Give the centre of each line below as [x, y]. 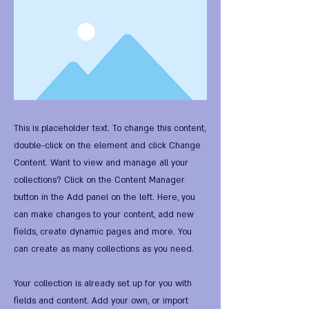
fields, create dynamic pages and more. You [103, 232]
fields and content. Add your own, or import [101, 301]
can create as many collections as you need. [104, 249]
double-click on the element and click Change [107, 146]
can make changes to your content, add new [104, 215]
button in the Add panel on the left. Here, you [104, 197]
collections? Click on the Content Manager [99, 180]
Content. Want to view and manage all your [101, 163]
